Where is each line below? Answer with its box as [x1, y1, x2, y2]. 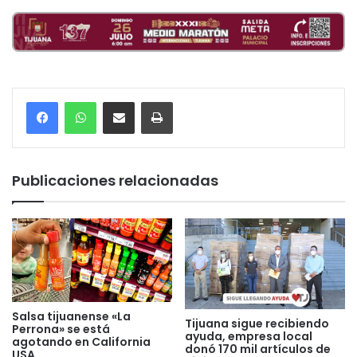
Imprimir [172, 95, 211, 108]
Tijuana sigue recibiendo [185, 315, 329, 331]
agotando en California [12, 334, 151, 351]
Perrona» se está [12, 321, 110, 338]
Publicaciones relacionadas [12, 171, 218, 191]
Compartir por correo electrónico [134, 95, 190, 108]
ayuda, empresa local [185, 328, 312, 344]
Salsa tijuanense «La [12, 308, 131, 325]
